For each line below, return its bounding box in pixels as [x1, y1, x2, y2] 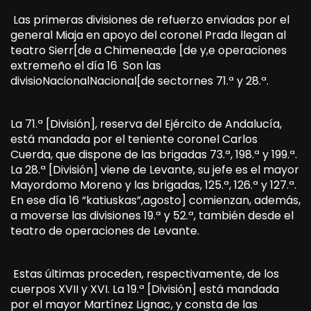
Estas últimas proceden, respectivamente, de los [10, 265, 279, 282]
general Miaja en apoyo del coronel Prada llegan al [10, 26, 286, 43]
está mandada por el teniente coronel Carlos [10, 131, 258, 147]
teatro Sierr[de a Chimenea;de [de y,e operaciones [10, 42, 287, 58]
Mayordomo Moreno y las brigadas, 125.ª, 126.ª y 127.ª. [10, 176, 296, 193]
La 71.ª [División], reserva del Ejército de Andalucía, [10, 115, 282, 132]
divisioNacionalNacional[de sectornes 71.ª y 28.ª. [10, 72, 269, 89]
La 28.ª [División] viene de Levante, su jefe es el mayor [10, 161, 299, 178]
